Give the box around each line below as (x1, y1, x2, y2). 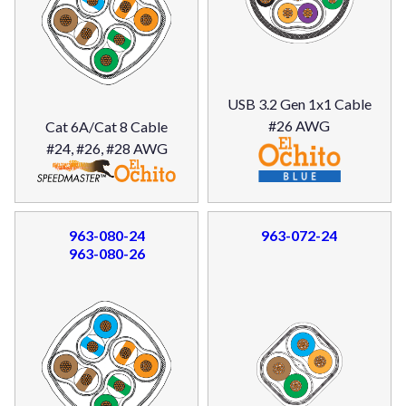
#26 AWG (268, 116, 331, 134)
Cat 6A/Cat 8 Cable (45, 118, 169, 136)
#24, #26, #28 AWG (45, 140, 168, 158)
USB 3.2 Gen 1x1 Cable (227, 94, 372, 112)
